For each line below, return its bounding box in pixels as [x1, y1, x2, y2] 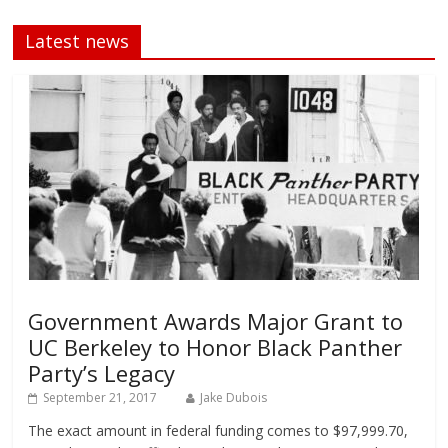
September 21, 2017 [43, 389, 158, 407]
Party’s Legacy [28, 358, 176, 389]
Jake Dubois [200, 389, 268, 407]
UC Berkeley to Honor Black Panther [28, 332, 403, 363]
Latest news [25, 29, 130, 54]
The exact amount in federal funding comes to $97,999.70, [28, 421, 409, 441]
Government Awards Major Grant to [28, 306, 404, 337]
